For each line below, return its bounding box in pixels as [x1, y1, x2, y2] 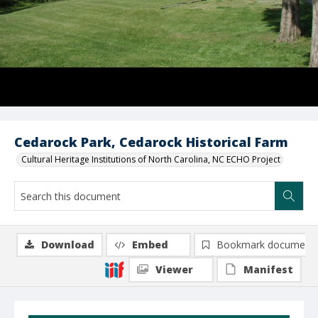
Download [41, 238, 94, 251]
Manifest [243, 263, 293, 276]
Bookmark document [216, 238, 314, 251]
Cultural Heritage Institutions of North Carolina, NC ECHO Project [21, 153, 280, 165]
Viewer [155, 263, 193, 276]
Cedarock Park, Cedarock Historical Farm [14, 133, 288, 150]
